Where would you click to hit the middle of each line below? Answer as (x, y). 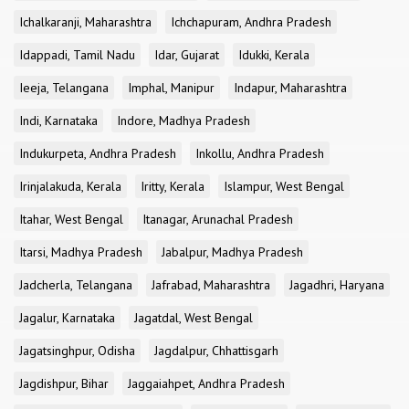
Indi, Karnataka (58, 121)
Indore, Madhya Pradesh (184, 121)
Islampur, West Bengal (284, 186)
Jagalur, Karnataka (67, 318)
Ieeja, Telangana (64, 88)
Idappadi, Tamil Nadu (77, 55)
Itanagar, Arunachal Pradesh (218, 219)
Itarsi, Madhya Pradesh (81, 252)
